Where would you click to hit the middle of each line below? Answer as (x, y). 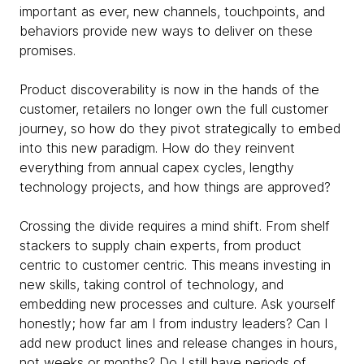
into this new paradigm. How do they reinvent (157, 148)
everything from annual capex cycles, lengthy (157, 168)
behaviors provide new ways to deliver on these (166, 31)
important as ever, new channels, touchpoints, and (172, 12)
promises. (48, 51)
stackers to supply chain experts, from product (160, 246)
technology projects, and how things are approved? (175, 187)
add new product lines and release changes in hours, (178, 343)
